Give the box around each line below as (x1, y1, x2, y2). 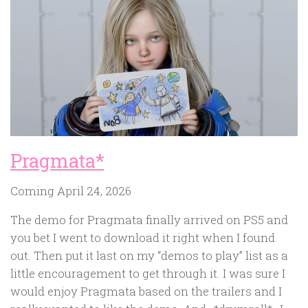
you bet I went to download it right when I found (10, 230, 275, 246)
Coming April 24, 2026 (10, 182, 131, 199)
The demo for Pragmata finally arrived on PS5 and (10, 212, 288, 228)
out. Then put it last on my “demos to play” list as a (10, 247, 288, 264)
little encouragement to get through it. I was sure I (10, 265, 285, 282)
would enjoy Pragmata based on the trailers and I (10, 283, 282, 300)
